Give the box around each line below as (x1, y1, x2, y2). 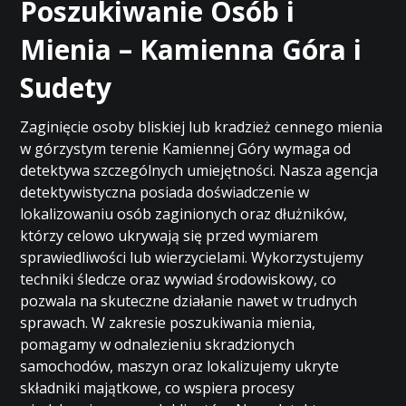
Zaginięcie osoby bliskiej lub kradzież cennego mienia (20, 117, 383, 137)
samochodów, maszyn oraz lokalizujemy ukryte (20, 356, 340, 376)
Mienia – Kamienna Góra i (20, 31, 362, 68)
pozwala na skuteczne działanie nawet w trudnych (20, 291, 358, 311)
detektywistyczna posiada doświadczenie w (20, 182, 310, 202)
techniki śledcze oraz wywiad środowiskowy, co (20, 269, 337, 289)
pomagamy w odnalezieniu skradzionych (20, 334, 295, 354)
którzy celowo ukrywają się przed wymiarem (20, 226, 319, 246)
